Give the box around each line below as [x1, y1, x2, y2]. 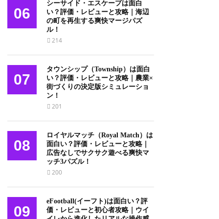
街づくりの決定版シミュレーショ [46, 83, 149, 90]
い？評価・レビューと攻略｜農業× [46, 74, 153, 82]
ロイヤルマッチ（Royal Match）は [46, 131, 153, 139]
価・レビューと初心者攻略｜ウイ [46, 206, 149, 214]
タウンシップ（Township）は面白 [46, 66, 150, 73]
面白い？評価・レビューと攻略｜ [46, 140, 149, 148]
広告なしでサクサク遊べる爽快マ [46, 149, 149, 156]
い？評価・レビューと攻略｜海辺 [46, 8, 149, 16]
